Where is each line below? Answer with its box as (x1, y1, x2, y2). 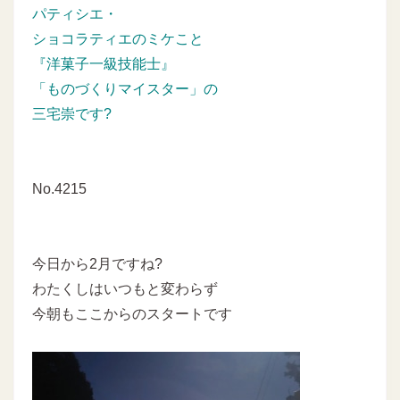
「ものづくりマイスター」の (32, 81, 218, 97)
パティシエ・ (32, 6, 118, 22)
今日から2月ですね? (32, 256, 162, 272)
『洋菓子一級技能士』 (32, 56, 175, 72)
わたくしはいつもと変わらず (32, 281, 218, 297)
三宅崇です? (32, 106, 112, 122)
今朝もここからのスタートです (32, 306, 232, 322)
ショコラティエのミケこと (32, 31, 204, 47)
